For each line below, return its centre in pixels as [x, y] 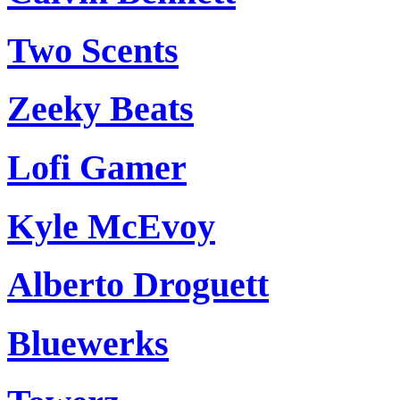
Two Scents [93, 50]
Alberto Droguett [138, 285]
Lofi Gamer [97, 167]
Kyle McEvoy [111, 226]
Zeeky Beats [100, 109]
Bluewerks [88, 344]
